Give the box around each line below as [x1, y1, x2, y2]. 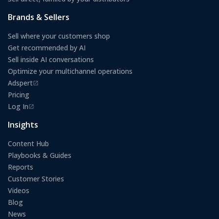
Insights [8, 119, 38, 131]
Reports [8, 162, 33, 172]
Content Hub [8, 139, 49, 149]
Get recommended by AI [8, 43, 86, 53]
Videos [8, 186, 29, 196]
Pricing [8, 90, 29, 100]
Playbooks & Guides [8, 151, 71, 160]
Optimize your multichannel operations [8, 66, 132, 76]
